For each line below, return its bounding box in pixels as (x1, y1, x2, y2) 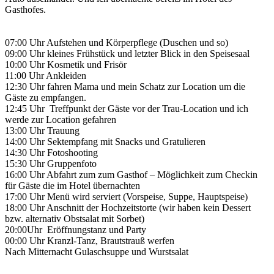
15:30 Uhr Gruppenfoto (5, 158, 97, 169)
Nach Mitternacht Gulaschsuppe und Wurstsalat (5, 246, 188, 257)
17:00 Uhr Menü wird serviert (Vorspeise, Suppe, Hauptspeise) (5, 191, 248, 202)
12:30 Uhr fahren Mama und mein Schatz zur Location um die (5, 81, 245, 92)
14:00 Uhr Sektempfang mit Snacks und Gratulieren (5, 136, 206, 147)
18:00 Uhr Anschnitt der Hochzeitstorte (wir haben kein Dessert (5, 202, 251, 213)
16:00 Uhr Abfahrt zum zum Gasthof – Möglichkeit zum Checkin (5, 169, 257, 180)
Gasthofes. (5, 4, 46, 15)
